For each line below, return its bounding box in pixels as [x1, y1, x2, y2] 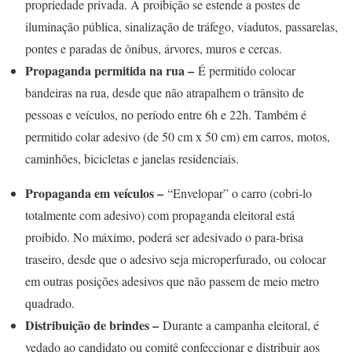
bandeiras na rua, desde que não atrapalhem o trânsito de [25, 83, 304, 101]
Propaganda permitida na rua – [25, 60, 194, 79]
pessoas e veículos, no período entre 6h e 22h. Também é [25, 105, 306, 123]
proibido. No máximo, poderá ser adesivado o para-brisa [25, 228, 303, 245]
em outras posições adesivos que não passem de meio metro [25, 272, 319, 289]
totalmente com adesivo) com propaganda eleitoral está [25, 206, 295, 223]
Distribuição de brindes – [25, 315, 159, 334]
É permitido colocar [194, 61, 295, 79]
